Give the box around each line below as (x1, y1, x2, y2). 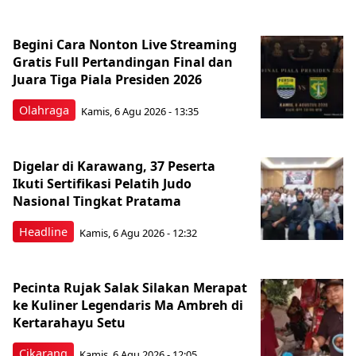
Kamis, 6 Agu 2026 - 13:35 (81, 103, 199, 118)
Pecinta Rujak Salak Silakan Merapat (13, 279, 247, 297)
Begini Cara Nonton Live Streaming (13, 36, 237, 54)
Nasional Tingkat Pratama (13, 192, 181, 211)
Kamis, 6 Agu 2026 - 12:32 (79, 225, 197, 240)
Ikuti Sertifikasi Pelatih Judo (13, 175, 192, 193)
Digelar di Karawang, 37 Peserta (13, 157, 215, 176)
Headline (19, 224, 68, 240)
